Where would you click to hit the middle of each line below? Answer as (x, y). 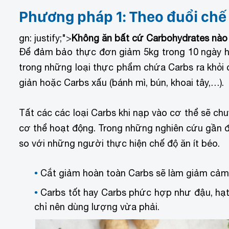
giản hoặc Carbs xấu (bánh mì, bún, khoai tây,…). (121, 82)
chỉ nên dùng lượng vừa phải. (97, 207)
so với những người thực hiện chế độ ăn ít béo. (119, 143)
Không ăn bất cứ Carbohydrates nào (150, 38)
